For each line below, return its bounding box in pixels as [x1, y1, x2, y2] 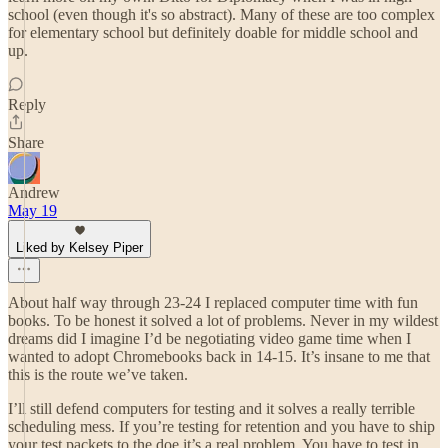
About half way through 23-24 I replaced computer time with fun [8, 294, 418, 311]
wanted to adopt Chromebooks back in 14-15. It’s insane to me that [8, 348, 430, 365]
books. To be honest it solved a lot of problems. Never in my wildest [8, 312, 438, 329]
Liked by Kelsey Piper [16, 240, 143, 255]
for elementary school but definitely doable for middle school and [8, 24, 418, 41]
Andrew [8, 184, 60, 201]
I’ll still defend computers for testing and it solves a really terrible [8, 400, 415, 417]
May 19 [8, 202, 57, 219]
